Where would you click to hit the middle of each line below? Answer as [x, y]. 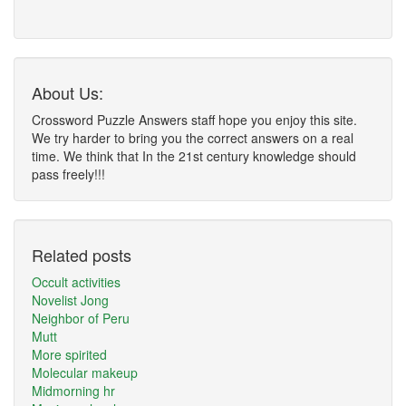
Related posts [82, 255]
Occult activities [76, 282]
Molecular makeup [85, 372]
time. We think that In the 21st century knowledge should [194, 156]
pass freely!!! [68, 174]
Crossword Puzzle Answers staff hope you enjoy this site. [194, 120]
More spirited [69, 354]
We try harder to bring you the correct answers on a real [193, 138]
